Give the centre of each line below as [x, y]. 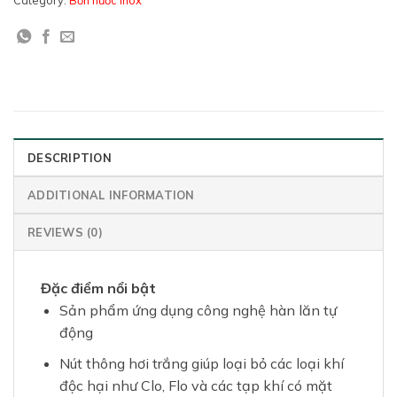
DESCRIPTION [70, 158]
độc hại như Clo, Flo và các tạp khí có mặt [195, 385]
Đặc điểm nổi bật [98, 288]
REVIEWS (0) [65, 233]
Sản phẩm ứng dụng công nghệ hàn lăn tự [198, 311]
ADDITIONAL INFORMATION [111, 195]
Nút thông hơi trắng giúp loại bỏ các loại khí [201, 363]
